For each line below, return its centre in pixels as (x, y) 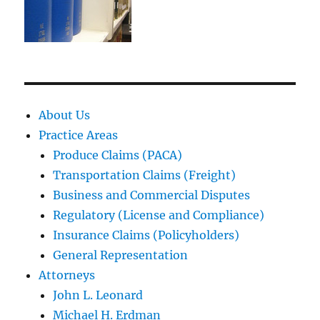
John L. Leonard (98, 295)
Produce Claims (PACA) (118, 155)
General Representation (121, 255)
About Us (65, 115)
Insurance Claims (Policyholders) (146, 235)
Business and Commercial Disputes (152, 195)
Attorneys (67, 275)
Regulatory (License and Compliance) (159, 215)
